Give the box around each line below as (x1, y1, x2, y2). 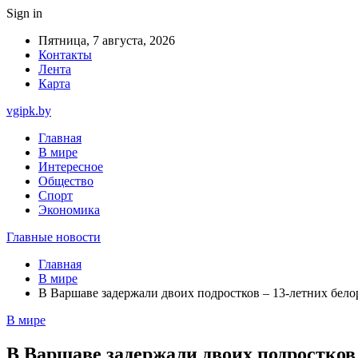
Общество (38, 174, 93, 188)
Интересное (38, 160, 103, 173)
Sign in (6, 6, 42, 20)
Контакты (38, 48, 92, 62)
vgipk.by (6, 104, 51, 117)
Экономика (38, 203, 100, 217)
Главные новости (6, 230, 101, 244)
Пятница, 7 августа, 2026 (38, 34, 175, 47)
